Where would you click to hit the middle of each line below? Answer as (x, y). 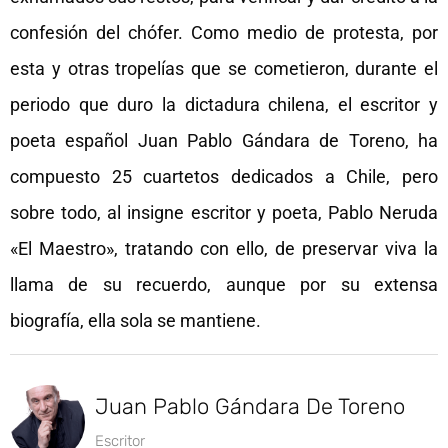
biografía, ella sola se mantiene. (139, 321)
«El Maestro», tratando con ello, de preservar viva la (224, 249)
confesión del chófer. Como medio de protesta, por (224, 33)
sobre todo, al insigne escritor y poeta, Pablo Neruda (224, 213)
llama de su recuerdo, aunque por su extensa (224, 285)
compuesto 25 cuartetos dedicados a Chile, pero (224, 177)
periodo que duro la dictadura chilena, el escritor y (224, 105)
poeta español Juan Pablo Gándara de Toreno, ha (224, 141)
